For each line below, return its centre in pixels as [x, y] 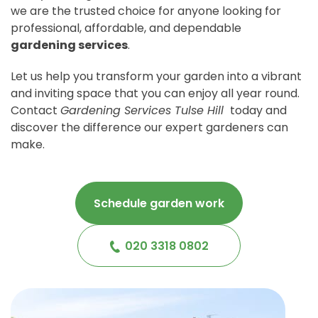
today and [257, 110]
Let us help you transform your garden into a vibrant [156, 76]
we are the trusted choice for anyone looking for [146, 11]
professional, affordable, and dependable [126, 28]
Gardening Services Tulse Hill [144, 110]
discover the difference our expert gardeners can [149, 127]
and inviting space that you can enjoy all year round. [155, 93]
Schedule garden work [159, 203]
